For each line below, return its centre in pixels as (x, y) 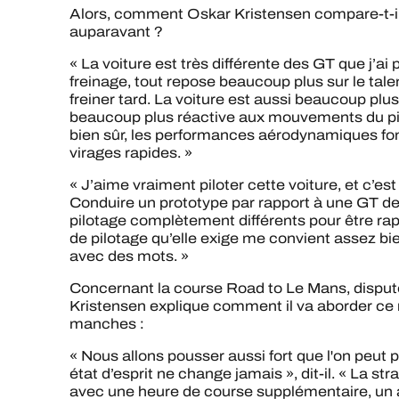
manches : (107, 323)
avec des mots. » (129, 256)
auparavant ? (116, 31)
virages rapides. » (131, 152)
